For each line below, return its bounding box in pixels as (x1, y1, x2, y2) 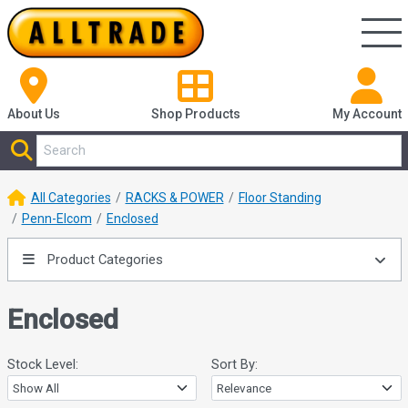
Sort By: (211, 356, 258, 373)
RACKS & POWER (125, 190, 224, 206)
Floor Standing (238, 190, 321, 206)
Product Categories (43, 251, 163, 269)
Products (185, 107, 240, 122)
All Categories (30, 190, 111, 206)
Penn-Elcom (21, 211, 92, 227)
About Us (6, 107, 60, 122)
